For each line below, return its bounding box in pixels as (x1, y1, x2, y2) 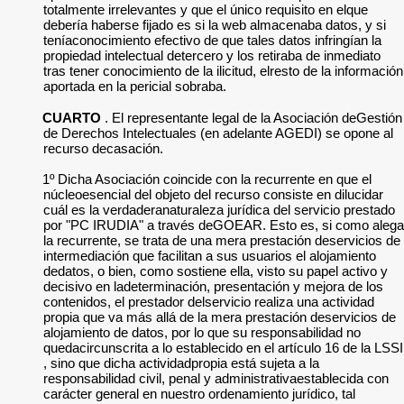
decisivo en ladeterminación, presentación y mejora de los (43, 279, 383, 294)
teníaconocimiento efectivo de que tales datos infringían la (43, 32, 381, 48)
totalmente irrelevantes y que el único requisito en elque (43, 2, 368, 17)
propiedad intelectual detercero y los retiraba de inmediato (43, 48, 381, 63)
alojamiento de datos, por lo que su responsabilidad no (43, 325, 361, 340)
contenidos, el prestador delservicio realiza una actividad (43, 294, 374, 309)
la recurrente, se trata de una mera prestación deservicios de (43, 233, 400, 248)
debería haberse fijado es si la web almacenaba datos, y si (43, 17, 386, 32)
